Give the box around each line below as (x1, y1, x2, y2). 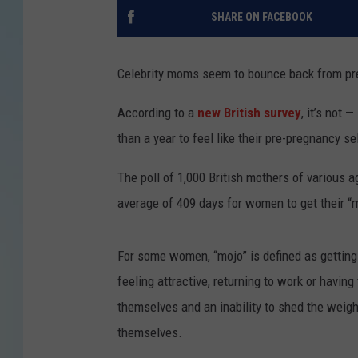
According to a (117, 105, 197, 121)
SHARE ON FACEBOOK (210, 10, 312, 24)
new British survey (197, 105, 301, 121)
